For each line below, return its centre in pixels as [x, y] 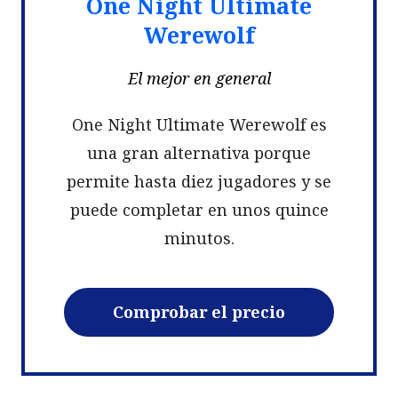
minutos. [199, 238]
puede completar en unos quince [199, 209]
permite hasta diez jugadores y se [199, 181]
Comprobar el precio [199, 311]
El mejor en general [199, 78]
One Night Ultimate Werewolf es [199, 124]
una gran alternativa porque [199, 152]
